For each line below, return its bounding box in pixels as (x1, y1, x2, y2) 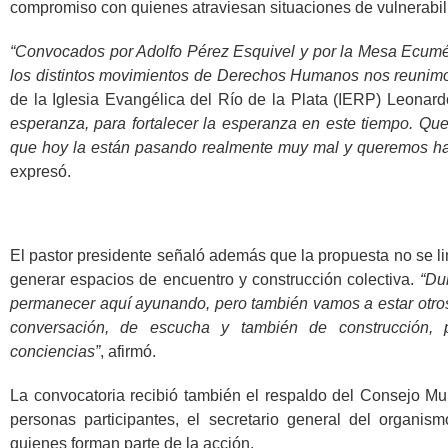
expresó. (10, 163, 71, 180)
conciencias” (10, 343, 100, 360)
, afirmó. (100, 343, 156, 360)
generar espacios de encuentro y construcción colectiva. (10, 271, 420, 288)
